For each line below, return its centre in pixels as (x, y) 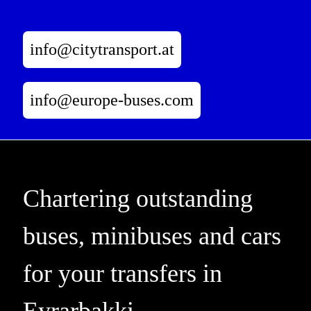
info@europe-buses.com (111, 100)
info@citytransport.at (102, 50)
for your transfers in (122, 273)
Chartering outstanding (137, 198)
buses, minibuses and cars (152, 236)
